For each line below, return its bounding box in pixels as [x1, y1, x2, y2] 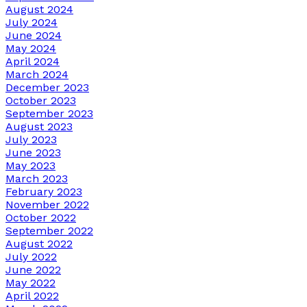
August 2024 [5, 2, 73, 16]
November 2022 [5, 197, 89, 211]
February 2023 [5, 184, 82, 198]
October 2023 [5, 93, 76, 107]
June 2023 [5, 145, 61, 159]
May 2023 [5, 158, 56, 172]
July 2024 [5, 15, 58, 29]
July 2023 [5, 132, 57, 146]
